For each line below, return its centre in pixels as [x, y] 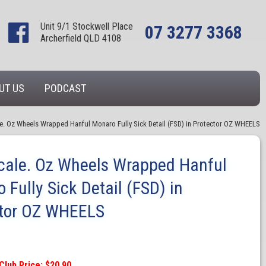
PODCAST [65, 88]
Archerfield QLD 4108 [81, 38]
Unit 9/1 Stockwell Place [87, 26]
